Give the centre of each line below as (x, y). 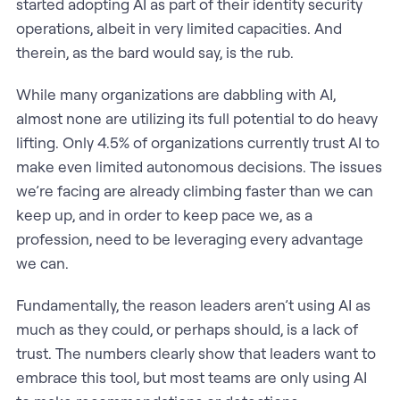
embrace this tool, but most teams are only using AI (191, 377)
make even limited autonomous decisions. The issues (199, 166)
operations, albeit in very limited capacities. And (179, 28)
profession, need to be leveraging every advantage (189, 238)
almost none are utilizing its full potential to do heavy (196, 118)
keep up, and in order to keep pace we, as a (164, 214)
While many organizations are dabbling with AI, (175, 94)
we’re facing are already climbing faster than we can (194, 190)
